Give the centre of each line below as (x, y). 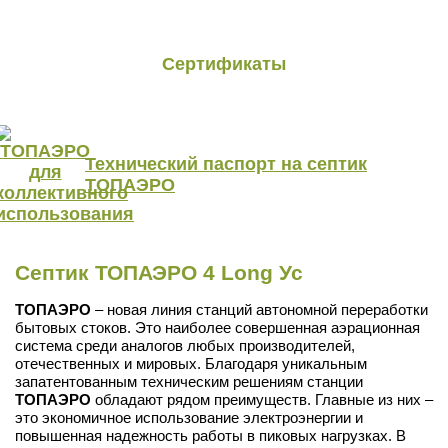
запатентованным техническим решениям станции (189, 381)
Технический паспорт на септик (226, 163)
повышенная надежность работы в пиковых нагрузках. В (210, 435)
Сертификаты (224, 63)
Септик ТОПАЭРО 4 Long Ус (159, 272)
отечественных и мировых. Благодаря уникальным (191, 363)
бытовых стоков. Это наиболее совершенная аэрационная (217, 327)
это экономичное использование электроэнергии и (189, 417)
